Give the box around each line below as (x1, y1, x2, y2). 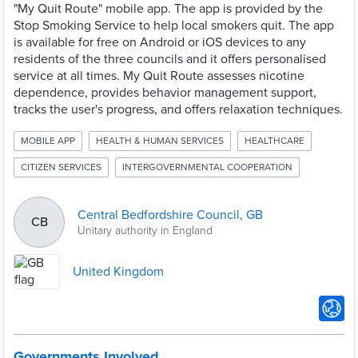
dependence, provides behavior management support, (14, 85, 316, 101)
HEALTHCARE (245, 135, 304, 146)
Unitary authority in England (78, 223, 213, 237)
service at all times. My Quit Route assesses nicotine (14, 68, 304, 84)
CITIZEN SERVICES (21, 161, 101, 173)
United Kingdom (73, 263, 164, 280)
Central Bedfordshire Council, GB (78, 206, 263, 223)
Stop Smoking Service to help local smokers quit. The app (14, 18, 334, 34)
